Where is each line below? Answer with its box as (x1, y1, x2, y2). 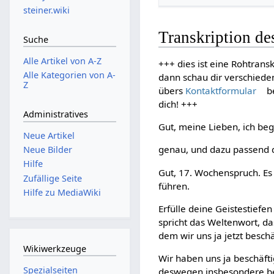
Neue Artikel (23, 130, 75, 142)
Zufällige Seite (23, 172, 82, 184)
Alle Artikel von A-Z (23, 54, 102, 67)
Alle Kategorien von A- (23, 68, 116, 81)
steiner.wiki (23, 4, 70, 16)
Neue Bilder (23, 144, 72, 156)
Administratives (23, 108, 88, 120)
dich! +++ (158, 98, 198, 111)
